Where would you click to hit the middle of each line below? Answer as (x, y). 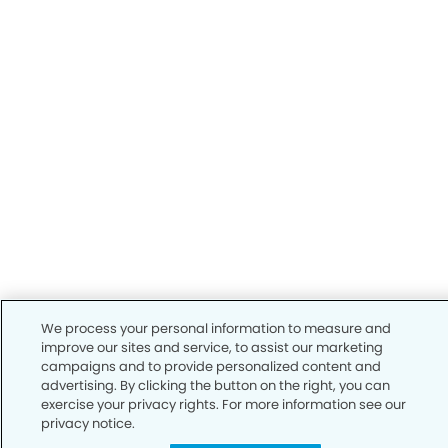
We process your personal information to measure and (216, 328)
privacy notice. (88, 423)
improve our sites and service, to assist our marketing (212, 347)
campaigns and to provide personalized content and (211, 366)
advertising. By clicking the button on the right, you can (216, 385)
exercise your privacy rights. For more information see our (224, 404)
